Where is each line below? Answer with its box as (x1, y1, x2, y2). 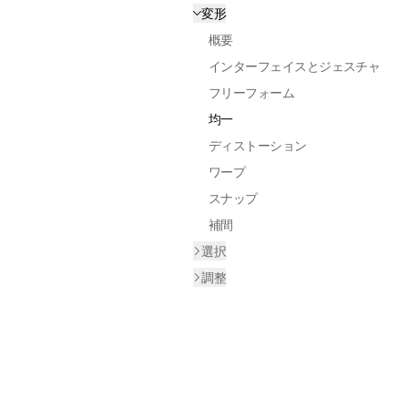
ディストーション (208, 137, 307, 154)
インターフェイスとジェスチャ (208, 57, 381, 75)
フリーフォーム (208, 84, 295, 101)
